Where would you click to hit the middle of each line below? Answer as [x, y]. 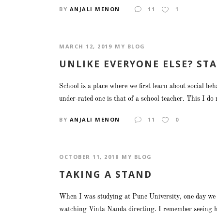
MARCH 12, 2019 [85, 46]
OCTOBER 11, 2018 [89, 157]
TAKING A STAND [106, 175]
